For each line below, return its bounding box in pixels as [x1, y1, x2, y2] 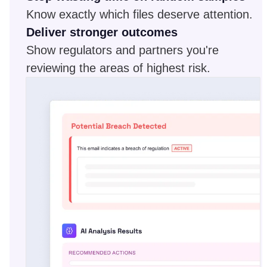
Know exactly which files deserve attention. [26, 8, 253, 21]
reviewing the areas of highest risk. [26, 61, 210, 75]
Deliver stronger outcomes [26, 26, 178, 39]
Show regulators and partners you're [26, 44, 219, 57]
